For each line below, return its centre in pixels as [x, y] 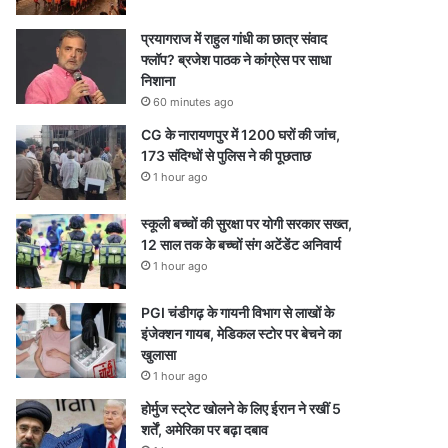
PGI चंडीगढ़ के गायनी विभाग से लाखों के [237, 312]
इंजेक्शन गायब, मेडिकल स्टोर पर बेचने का [241, 333]
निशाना [158, 80]
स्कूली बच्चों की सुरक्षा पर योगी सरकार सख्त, [246, 223]
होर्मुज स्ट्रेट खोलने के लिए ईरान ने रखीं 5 [241, 408]
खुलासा [158, 354]
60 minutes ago [193, 102]
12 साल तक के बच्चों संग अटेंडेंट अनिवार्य [241, 244]
